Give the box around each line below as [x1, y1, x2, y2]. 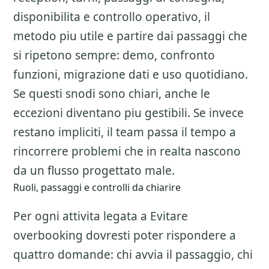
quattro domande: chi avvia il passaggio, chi [13, 247, 253, 262]
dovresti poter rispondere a [83, 228, 236, 243]
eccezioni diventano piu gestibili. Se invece [13, 105, 244, 121]
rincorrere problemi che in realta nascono [13, 144, 241, 159]
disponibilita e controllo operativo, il [13, 9, 210, 25]
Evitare [150, 208, 188, 224]
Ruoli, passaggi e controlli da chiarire [13, 181, 181, 194]
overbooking [13, 228, 83, 243]
